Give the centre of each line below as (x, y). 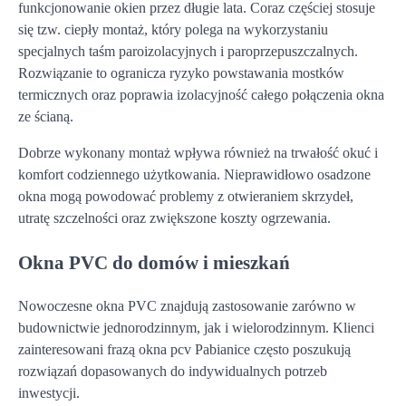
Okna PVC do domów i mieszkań (154, 263)
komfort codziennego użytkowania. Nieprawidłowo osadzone (194, 175)
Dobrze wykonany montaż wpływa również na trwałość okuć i (198, 153)
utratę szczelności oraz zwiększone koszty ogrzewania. (174, 218)
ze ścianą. (46, 117)
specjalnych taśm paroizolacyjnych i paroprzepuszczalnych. (188, 52)
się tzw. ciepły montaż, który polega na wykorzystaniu (173, 30)
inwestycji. (49, 392)
